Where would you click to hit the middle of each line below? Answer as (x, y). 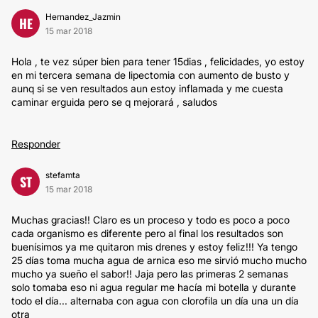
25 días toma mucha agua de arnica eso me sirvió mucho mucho (159, 260)
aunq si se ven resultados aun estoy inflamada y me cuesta (147, 88)
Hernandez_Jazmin (83, 17)
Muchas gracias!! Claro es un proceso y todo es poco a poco (150, 220)
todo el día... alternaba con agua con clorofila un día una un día (155, 301)
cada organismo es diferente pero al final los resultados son (147, 233)
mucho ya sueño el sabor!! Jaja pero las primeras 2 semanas (150, 274)
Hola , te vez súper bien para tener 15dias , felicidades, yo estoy (158, 61)
